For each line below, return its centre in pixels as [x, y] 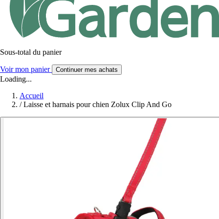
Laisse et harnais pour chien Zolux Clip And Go [98, 104]
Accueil [32, 95]
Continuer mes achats [87, 69]
